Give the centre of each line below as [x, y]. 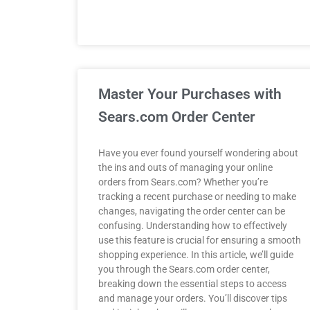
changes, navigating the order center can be [192, 211]
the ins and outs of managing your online [185, 167]
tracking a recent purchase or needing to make [197, 197]
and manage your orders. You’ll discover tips [193, 298]
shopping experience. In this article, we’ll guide [196, 255]
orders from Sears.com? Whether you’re [183, 182]
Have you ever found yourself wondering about [198, 153]
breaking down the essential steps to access [192, 284]
